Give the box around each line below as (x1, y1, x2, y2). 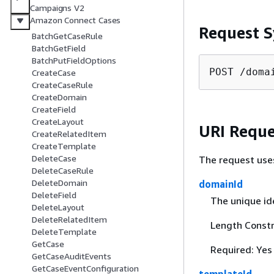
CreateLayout (32, 116, 84, 127)
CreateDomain (32, 92, 87, 103)
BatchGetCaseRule (32, 31, 103, 42)
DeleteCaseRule (32, 165, 94, 176)
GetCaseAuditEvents (32, 251, 111, 262)
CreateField (32, 104, 76, 115)
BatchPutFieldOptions (32, 55, 116, 66)
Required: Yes (210, 243, 272, 256)
